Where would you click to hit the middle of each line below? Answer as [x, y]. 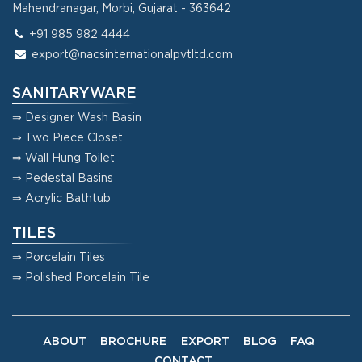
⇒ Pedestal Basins [63, 178]
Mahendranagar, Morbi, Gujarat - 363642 [122, 8]
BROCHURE [134, 341]
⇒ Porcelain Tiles [59, 257]
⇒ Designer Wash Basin [77, 118]
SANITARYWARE [74, 93]
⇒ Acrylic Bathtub [61, 198]
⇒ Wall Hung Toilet [63, 158]
